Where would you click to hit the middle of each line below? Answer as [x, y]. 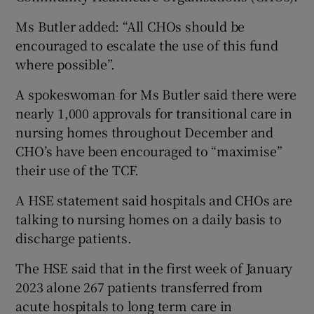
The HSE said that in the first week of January [154, 268]
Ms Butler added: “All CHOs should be [130, 26]
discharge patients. [74, 238]
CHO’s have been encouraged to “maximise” [149, 151]
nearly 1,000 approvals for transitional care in [154, 113]
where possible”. [66, 64]
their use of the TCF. [77, 170]
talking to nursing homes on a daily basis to [149, 219]
